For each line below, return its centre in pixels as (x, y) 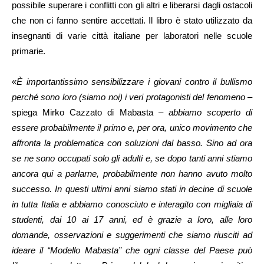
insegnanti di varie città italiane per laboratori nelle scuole (132, 36)
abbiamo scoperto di (207, 113)
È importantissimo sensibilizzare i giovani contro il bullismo (134, 82)
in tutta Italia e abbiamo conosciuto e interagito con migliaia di (132, 204)
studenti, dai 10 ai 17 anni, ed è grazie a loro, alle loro (132, 220)
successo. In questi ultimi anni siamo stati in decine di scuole (132, 189)
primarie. (29, 51)
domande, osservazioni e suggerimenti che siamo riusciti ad (132, 235)
